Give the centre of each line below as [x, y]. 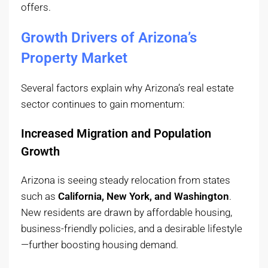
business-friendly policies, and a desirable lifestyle [132, 229]
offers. [36, 7]
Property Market [74, 58]
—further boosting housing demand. [100, 245]
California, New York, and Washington [144, 197]
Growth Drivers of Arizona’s [109, 38]
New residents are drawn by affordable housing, [127, 213]
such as [39, 197]
